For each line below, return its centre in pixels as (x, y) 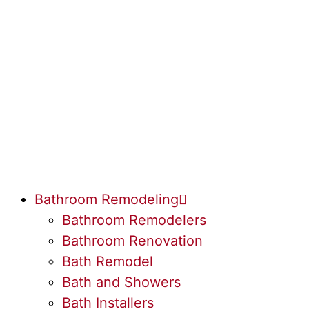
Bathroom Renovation (132, 241)
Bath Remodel (108, 261)
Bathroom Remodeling (107, 199)
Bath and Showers (121, 282)
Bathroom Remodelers (134, 220)
